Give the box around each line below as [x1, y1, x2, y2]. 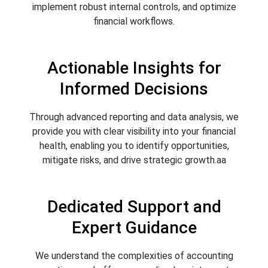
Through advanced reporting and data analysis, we [29, 111, 239, 123]
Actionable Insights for [47, 57, 221, 78]
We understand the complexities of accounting [35, 249, 233, 261]
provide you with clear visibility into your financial [32, 125, 236, 137]
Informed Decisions [60, 78, 208, 99]
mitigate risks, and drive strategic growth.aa [42, 154, 226, 166]
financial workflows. [93, 15, 175, 27]
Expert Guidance [71, 217, 197, 237]
